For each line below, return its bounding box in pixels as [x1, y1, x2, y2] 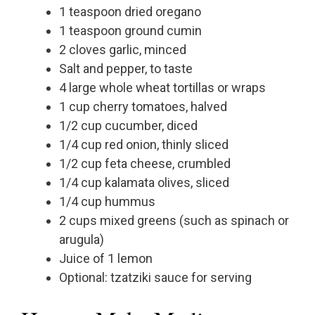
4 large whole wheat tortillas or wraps [59, 80, 266, 96]
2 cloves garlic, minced [59, 42, 186, 58]
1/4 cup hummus [59, 194, 155, 210]
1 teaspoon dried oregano [59, 4, 201, 20]
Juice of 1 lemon [59, 251, 153, 266]
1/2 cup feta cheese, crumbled [59, 156, 231, 172]
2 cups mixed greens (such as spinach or [59, 213, 289, 229]
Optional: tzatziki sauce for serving [59, 270, 252, 285]
